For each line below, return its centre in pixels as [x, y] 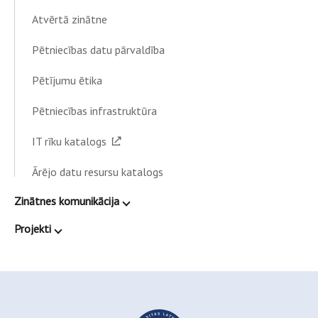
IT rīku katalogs [69, 141]
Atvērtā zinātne [70, 19]
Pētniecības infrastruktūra [94, 111]
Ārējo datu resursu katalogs [98, 172]
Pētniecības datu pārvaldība [98, 50]
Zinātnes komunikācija [67, 201]
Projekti [33, 229]
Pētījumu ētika [67, 80]
